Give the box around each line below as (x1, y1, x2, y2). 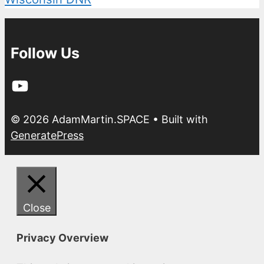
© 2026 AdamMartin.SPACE (11, 113, 150, 126)
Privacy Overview (16, 231, 108, 244)
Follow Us (11, 44, 80, 62)
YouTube (10, 74, 53, 87)
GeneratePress (11, 128, 84, 141)
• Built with (150, 113, 208, 126)
